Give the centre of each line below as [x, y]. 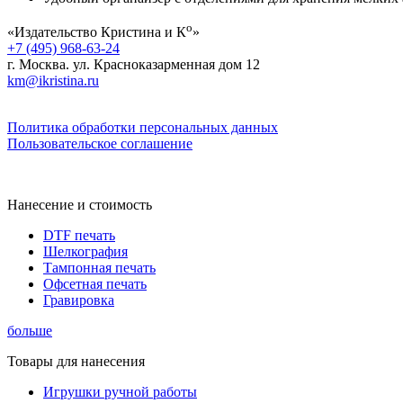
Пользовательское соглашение [100, 144]
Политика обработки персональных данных [143, 128]
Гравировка [79, 300]
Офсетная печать [95, 284]
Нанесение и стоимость [80, 205]
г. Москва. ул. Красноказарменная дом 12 [134, 65]
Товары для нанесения [76, 362]
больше [30, 331]
